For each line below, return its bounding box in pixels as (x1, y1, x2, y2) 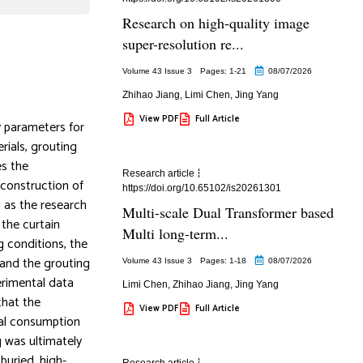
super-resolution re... (122, 33, 244, 53)
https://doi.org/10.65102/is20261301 (122, 181, 281, 194)
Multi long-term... (122, 223, 228, 243)
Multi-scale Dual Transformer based (122, 202, 334, 222)
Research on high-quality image (122, 12, 310, 32)
